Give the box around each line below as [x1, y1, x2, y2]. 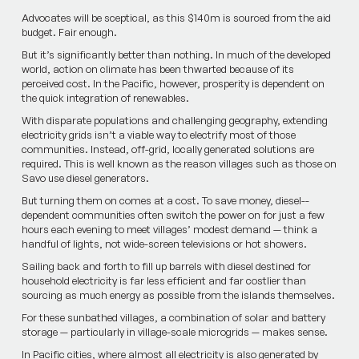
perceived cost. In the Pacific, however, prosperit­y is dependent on [21, 77, 325, 91]
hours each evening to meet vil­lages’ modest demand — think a [21, 223, 317, 236]
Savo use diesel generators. [21, 171, 149, 185]
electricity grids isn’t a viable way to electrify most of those [21, 128, 296, 142]
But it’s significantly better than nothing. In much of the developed [21, 48, 331, 62]
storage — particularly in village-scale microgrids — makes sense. [21, 325, 328, 339]
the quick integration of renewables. [21, 91, 189, 105]
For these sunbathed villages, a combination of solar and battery [21, 311, 325, 325]
